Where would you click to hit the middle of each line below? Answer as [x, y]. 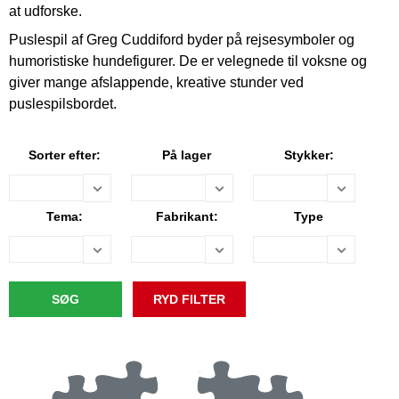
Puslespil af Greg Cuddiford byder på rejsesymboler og [182, 40]
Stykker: [309, 155]
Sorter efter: [65, 155]
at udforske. [45, 11]
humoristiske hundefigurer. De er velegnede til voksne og [188, 61]
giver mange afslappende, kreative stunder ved [156, 82]
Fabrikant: [187, 216]
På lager [187, 155]
